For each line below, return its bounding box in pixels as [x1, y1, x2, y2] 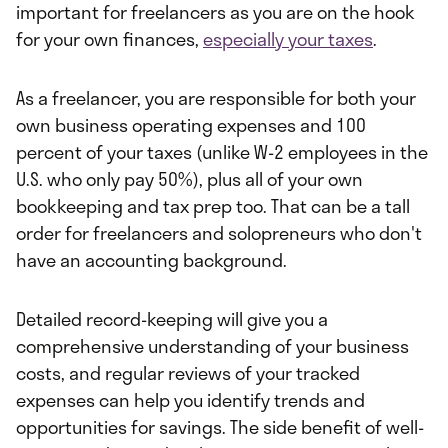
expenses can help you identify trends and [16, 386, 365, 415]
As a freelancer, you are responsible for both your [16, 84, 416, 113]
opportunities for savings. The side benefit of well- [16, 413, 424, 442]
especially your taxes [203, 25, 373, 54]
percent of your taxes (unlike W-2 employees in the [16, 138, 428, 167]
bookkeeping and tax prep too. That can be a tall [16, 192, 410, 221]
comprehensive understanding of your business [16, 332, 409, 361]
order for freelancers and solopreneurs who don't [16, 219, 422, 248]
